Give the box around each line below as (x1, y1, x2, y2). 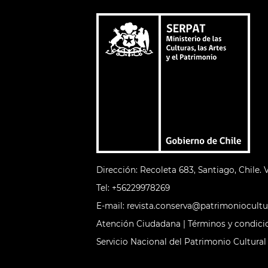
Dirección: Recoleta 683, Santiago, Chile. (96, 165, 264, 175)
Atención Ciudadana (96, 219, 181, 229)
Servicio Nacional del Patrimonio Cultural (96, 237, 267, 246)
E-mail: (96, 201, 127, 211)
